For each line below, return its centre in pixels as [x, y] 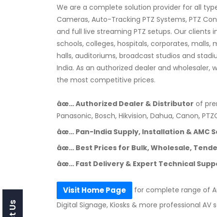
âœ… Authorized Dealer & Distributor [125, 103]
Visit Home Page [94, 190]
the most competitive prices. [106, 80]
